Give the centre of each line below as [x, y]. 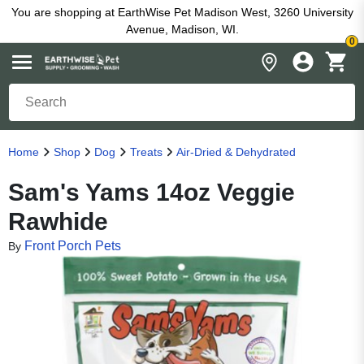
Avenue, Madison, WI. [182, 29]
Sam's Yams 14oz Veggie [152, 192]
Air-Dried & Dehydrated [236, 152]
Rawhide [58, 221]
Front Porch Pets [73, 246]
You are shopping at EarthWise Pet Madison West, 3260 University [182, 12]
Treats [146, 152]
